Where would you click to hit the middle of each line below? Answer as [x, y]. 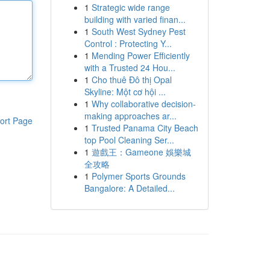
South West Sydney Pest [138, 31]
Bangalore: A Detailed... [129, 188]
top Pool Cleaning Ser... [129, 140]
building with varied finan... [135, 19]
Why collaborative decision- [143, 104]
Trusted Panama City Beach [145, 128]
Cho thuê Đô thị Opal [131, 80]
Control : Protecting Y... [128, 43]
